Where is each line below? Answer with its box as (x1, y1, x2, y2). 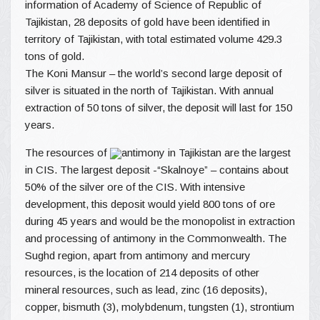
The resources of (25, 146, 110, 159)
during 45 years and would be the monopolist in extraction (25, 214, 295, 227)
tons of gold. (25, 49, 84, 62)
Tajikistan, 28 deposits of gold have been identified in (25, 15, 270, 28)
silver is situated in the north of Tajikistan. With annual (25, 84, 274, 96)
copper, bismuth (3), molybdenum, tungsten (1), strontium (25, 300, 294, 313)
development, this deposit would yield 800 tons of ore (25, 197, 275, 210)
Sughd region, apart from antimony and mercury (25, 249, 251, 261)
